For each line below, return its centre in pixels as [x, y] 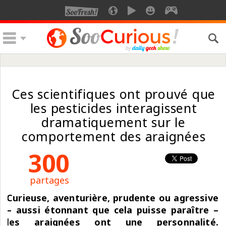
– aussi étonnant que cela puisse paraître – [112, 210]
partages [49, 180]
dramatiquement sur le [114, 122]
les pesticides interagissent [114, 108]
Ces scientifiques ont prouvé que [114, 94]
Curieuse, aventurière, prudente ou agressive [112, 198]
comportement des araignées [114, 136]
